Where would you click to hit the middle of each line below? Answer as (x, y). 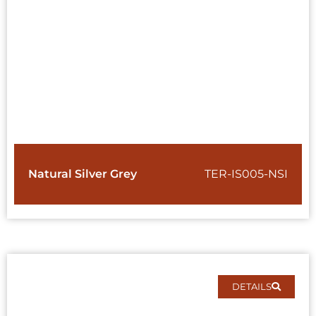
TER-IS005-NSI (246, 174)
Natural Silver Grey (83, 174)
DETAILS (252, 287)
